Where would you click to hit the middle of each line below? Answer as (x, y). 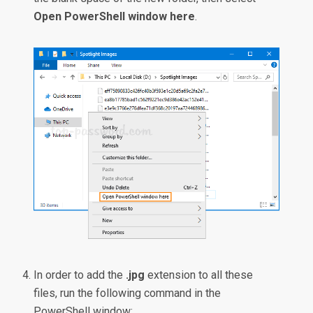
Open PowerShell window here (115, 17)
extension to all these (199, 275)
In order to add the (80, 275)
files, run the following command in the (128, 293)
